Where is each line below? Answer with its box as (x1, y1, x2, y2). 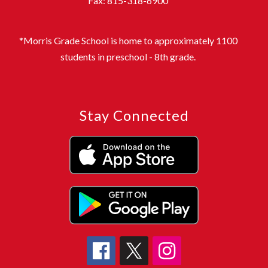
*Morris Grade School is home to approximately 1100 (19, 34, 237, 46)
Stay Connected (79, 106, 189, 124)
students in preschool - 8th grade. (60, 50, 196, 62)
